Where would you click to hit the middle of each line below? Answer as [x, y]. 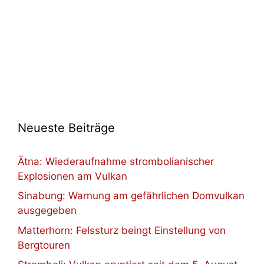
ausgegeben [47, 211]
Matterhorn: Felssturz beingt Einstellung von [122, 230]
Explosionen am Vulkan [72, 176]
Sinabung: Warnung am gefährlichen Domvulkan [131, 196]
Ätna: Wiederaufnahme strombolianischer [116, 161]
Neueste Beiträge [66, 128]
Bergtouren [44, 245]
